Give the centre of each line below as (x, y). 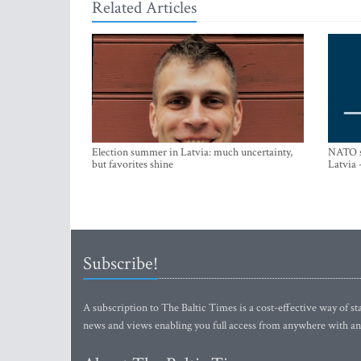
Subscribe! (120, 263)
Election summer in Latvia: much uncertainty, (192, 152)
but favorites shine (133, 164)
